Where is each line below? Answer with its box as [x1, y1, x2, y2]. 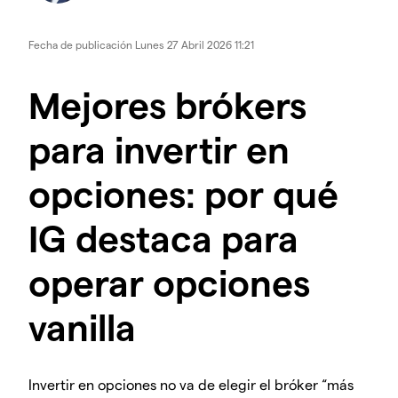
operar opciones [28, 259, 310, 304]
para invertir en [28, 125, 290, 171]
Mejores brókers [28, 81, 306, 126]
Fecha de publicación [28, 38, 135, 51]
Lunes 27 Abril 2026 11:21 [135, 38, 254, 51]
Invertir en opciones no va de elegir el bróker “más [28, 375, 354, 393]
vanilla [28, 303, 136, 348]
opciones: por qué [28, 170, 338, 215]
